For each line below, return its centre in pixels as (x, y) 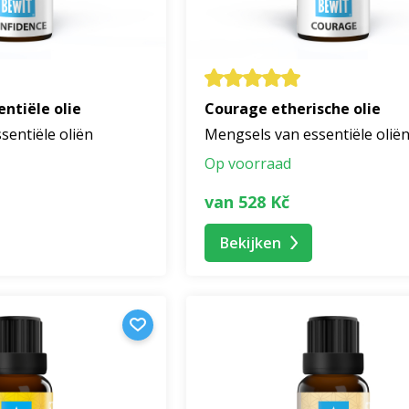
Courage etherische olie (293, 109)
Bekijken (251, 242)
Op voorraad (248, 164)
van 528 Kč (247, 201)
